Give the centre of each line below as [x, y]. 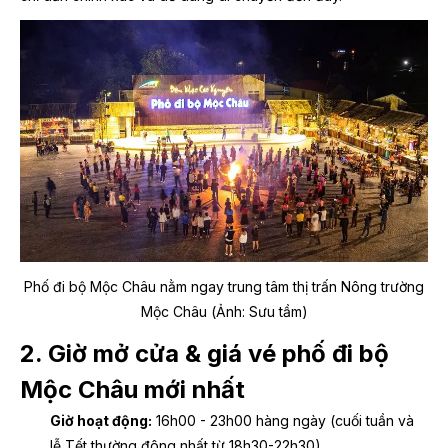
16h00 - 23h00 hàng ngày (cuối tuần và [283, 420]
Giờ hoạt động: [101, 420]
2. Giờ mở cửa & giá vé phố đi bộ [204, 353]
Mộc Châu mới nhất [132, 389]
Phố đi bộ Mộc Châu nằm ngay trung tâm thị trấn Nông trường [224, 286]
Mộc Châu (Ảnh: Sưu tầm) [224, 311]
